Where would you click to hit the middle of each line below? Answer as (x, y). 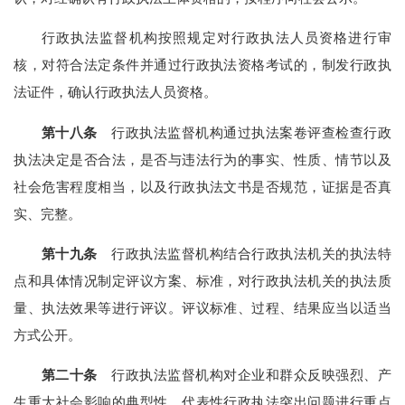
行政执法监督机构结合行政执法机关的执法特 (244, 253)
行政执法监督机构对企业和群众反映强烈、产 (244, 375)
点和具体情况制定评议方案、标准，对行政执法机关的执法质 (202, 280)
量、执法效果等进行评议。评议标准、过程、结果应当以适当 (202, 307)
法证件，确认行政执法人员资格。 (116, 92)
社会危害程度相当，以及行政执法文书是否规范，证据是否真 (202, 186)
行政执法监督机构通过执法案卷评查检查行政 (244, 132)
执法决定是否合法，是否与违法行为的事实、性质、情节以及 (202, 159)
